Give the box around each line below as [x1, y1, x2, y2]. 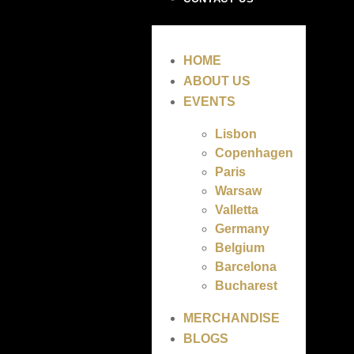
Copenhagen [215, 146, 294, 160]
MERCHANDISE [183, 311, 281, 325]
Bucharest [215, 279, 278, 292]
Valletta [215, 203, 259, 217]
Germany [215, 222, 270, 235]
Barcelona [215, 260, 277, 273]
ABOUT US [183, 74, 251, 88]
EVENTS [183, 95, 236, 108]
